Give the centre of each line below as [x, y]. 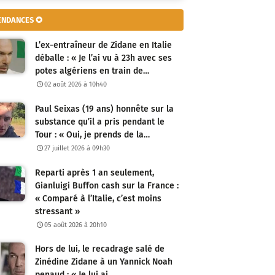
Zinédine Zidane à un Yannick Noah [104, 262]
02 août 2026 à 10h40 [76, 85]
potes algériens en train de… [92, 71]
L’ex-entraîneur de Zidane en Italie [103, 45]
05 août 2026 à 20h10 [76, 225]
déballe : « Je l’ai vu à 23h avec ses [103, 58]
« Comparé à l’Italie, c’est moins [98, 198]
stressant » [57, 211]
